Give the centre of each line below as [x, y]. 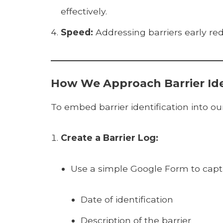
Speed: [77, 32]
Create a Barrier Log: [110, 138]
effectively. [84, 11]
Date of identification [127, 199]
